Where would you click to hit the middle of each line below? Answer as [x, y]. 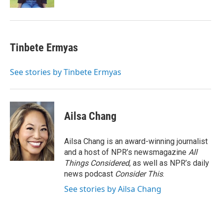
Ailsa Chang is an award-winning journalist [136, 141]
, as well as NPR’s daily [169, 163]
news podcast [90, 174]
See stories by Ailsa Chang [113, 189]
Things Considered [97, 163]
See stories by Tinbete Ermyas [66, 72]
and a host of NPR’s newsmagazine [126, 152]
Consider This [139, 174]
